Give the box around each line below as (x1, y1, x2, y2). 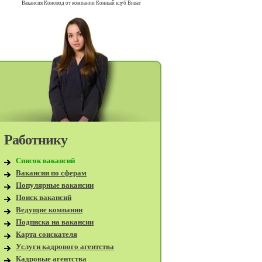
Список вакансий (16, 156, 75, 165)
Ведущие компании (16, 205, 82, 214)
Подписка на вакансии (16, 218, 94, 226)
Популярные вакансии (16, 181, 94, 189)
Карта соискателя (16, 230, 77, 239)
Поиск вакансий (16, 193, 71, 202)
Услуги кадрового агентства (16, 242, 114, 251)
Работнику (4, 132, 67, 147)
